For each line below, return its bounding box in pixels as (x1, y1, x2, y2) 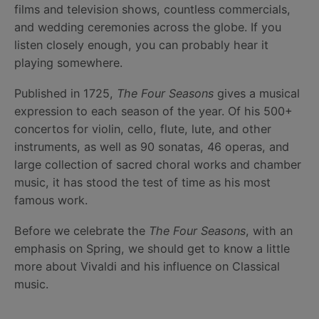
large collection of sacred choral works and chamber (14, 157, 301, 172)
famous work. (14, 192, 88, 207)
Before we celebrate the (14, 224, 149, 239)
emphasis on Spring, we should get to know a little (14, 241, 290, 256)
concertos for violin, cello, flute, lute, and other (14, 121, 271, 136)
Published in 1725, (14, 85, 117, 100)
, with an (246, 224, 293, 239)
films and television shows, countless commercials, (14, 1, 291, 16)
